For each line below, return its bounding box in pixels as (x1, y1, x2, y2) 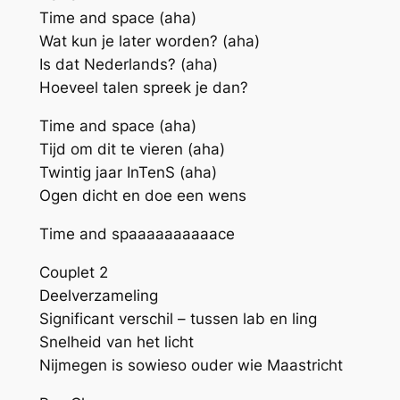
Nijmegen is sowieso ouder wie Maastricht (38, 355, 343, 374)
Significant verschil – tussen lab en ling (38, 309, 317, 328)
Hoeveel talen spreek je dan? (38, 79, 248, 97)
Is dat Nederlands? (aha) (38, 55, 218, 74)
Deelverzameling (38, 286, 158, 304)
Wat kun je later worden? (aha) (38, 32, 260, 51)
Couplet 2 (38, 262, 108, 281)
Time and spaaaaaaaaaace (38, 225, 235, 244)
